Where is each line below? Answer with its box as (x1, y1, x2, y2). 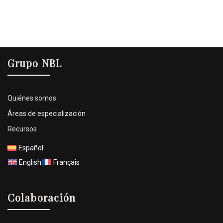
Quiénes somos (7, 94, 56, 103)
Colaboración (7, 191, 76, 205)
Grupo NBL (7, 56, 62, 70)
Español (18, 144, 43, 152)
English (19, 158, 41, 167)
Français (53, 158, 80, 167)
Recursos (7, 125, 37, 133)
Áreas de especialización (7, 110, 86, 118)
